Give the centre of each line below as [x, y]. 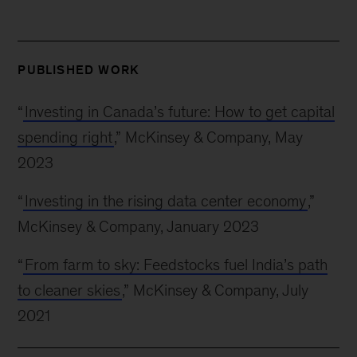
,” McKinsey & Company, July [216, 290]
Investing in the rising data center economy [166, 201]
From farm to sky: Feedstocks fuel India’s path [177, 265]
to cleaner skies [69, 290]
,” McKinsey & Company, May [209, 137]
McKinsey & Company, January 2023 [139, 226]
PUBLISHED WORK [79, 70]
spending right [65, 137]
